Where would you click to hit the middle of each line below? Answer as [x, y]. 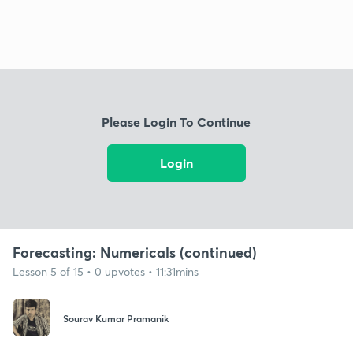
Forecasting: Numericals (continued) [135, 252]
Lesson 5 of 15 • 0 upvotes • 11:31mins [106, 271]
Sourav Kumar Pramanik [116, 319]
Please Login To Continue [176, 122]
